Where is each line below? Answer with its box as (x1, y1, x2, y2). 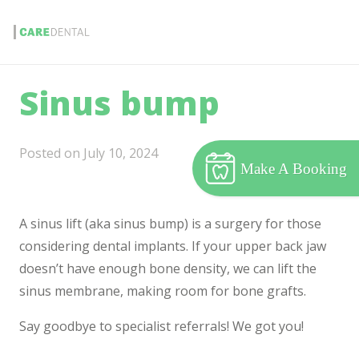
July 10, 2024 (83, 144, 158, 162)
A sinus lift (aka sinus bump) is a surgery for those (19, 215, 321, 232)
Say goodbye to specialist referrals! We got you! (19, 317, 304, 335)
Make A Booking (240, 159, 347, 177)
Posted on (19, 144, 83, 162)
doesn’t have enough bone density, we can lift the (19, 260, 317, 277)
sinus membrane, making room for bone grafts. (19, 282, 306, 300)
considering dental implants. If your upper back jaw (19, 237, 326, 255)
